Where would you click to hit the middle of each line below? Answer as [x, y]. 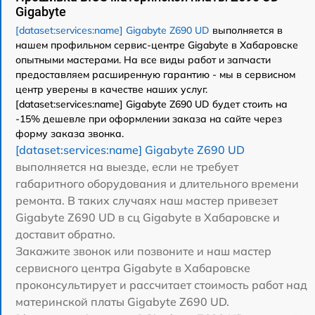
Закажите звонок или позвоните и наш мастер [143, 251]
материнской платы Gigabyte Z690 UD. [122, 302]
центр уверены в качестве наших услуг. [111, 89]
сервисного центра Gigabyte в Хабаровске [133, 268]
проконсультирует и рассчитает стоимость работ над [161, 285]
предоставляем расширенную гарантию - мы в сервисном [155, 75]
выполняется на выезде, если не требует [127, 167]
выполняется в [246, 30]
